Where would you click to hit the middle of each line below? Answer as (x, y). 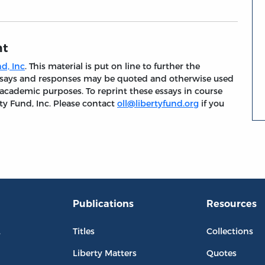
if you (211, 104)
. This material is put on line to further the (112, 66)
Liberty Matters (104, 253)
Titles (83, 231)
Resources (232, 204)
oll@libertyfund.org (158, 104)
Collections (230, 231)
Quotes (222, 253)
